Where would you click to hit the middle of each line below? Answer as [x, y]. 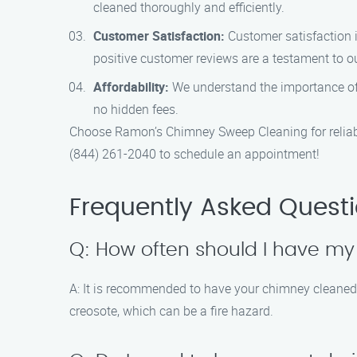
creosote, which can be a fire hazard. [171, 311]
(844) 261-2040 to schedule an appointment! [194, 154]
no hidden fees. [136, 109]
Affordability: [131, 87]
